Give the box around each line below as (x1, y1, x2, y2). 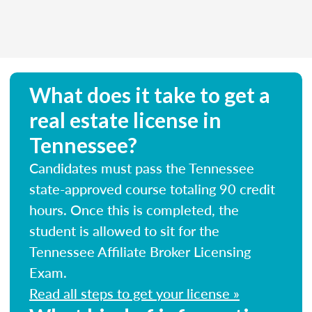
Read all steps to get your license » (29, 283, 240, 303)
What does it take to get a (29, 81, 270, 107)
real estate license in (29, 107, 221, 132)
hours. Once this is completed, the (29, 199, 239, 219)
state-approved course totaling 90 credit (29, 178, 275, 198)
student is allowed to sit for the (29, 220, 219, 240)
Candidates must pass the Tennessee (29, 157, 254, 178)
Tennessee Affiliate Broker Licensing (29, 241, 251, 261)
